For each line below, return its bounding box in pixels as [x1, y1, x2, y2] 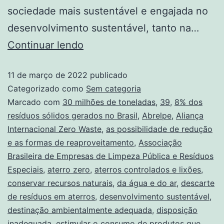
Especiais [7, 164, 43, 174]
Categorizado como [7, 83, 86, 93]
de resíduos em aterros [7, 191, 95, 201]
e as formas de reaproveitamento [7, 137, 134, 147]
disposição [156, 204, 197, 215]
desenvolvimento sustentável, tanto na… [7, 21, 199, 34]
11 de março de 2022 [7, 69, 87, 80]
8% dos [174, 96, 202, 107]
